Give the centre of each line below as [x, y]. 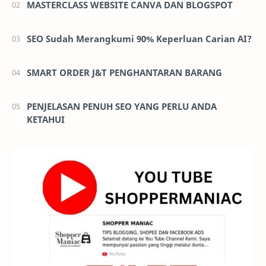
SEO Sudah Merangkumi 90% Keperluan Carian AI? [139, 38]
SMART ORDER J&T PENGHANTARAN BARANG [124, 72]
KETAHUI [46, 119]
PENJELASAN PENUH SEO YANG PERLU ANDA [122, 106]
